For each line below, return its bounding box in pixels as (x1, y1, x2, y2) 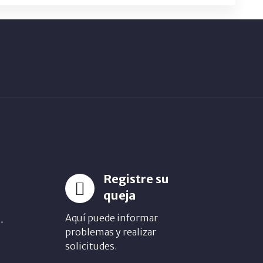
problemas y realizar (65, 226, 156, 238)
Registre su (103, 171, 169, 186)
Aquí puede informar (65, 212, 158, 224)
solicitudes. (65, 240, 117, 252)
